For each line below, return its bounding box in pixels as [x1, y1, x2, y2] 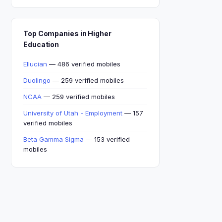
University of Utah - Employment [23, 109, 122, 117]
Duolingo [23, 76, 51, 84]
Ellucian [23, 60, 47, 68]
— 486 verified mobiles [47, 60, 120, 68]
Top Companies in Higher [23, 29, 111, 38]
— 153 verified [84, 135, 130, 143]
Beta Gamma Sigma [23, 135, 84, 143]
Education [23, 40, 59, 49]
